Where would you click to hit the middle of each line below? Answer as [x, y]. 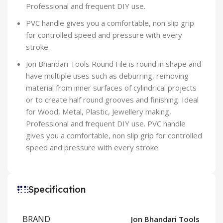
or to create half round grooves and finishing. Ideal [112, 100]
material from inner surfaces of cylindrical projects [111, 88]
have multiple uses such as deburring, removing [107, 76]
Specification [57, 190]
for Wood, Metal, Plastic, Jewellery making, [99, 112]
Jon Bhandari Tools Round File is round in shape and [113, 64]
